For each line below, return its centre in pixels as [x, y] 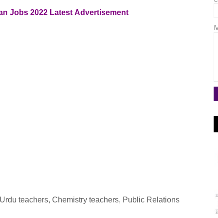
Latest [62, 13]
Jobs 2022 [29, 13]
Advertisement [102, 13]
